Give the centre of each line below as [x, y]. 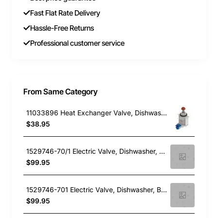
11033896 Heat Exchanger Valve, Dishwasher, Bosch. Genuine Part [164, 112]
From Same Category [61, 92]
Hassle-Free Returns [62, 28]
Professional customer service [77, 43]
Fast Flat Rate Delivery [65, 13]
